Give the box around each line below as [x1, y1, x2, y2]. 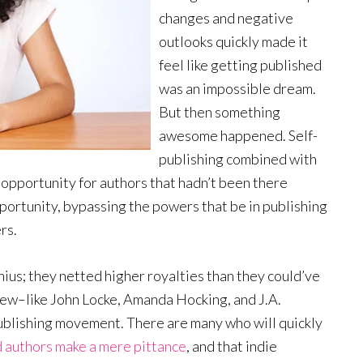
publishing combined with [159, 150, 317, 168]
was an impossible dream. [159, 79, 316, 97]
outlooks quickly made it [159, 32, 308, 50]
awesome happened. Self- [159, 126, 318, 144]
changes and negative [159, 9, 293, 27]
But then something [159, 103, 280, 121]
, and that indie [186, 337, 277, 355]
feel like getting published [159, 56, 322, 74]
